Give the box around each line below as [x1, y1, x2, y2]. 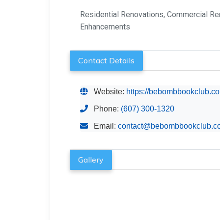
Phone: [92, 105, 121, 113]
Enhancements [80, 22, 130, 32]
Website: [92, 87, 126, 96]
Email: [92, 122, 118, 131]
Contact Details [78, 55, 135, 66]
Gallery [78, 155, 104, 165]
